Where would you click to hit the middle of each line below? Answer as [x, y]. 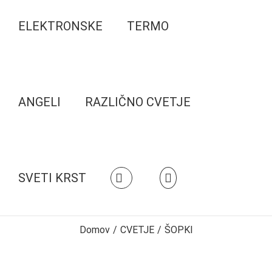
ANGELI [39, 102]
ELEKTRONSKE [60, 26]
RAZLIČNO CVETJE [138, 102]
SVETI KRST [52, 178]
